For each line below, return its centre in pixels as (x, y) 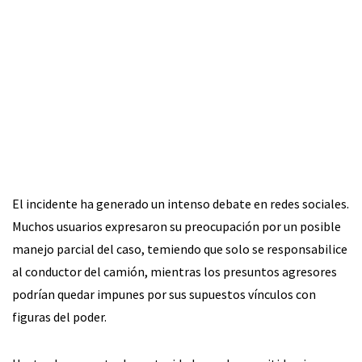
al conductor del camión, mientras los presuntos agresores (175, 272)
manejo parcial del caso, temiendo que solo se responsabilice (180, 249)
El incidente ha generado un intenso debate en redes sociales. (181, 204)
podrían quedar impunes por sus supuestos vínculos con (164, 295)
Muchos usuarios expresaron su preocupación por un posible (177, 227)
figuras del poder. (59, 317)
